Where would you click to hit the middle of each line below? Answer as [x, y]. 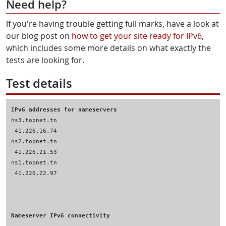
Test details [39, 83]
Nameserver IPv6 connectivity [61, 215]
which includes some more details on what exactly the [108, 48]
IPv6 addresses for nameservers [64, 109]
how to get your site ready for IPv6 [137, 36]
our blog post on [39, 36]
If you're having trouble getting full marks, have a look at [112, 24]
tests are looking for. [45, 60]
